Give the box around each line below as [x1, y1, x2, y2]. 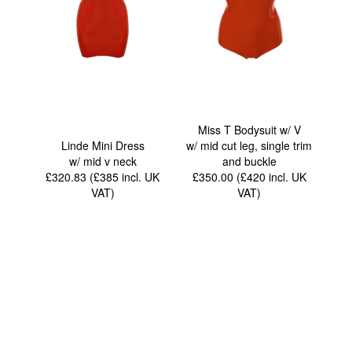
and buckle [222, 153, 277, 170]
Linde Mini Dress [60, 137, 145, 154]
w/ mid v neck [68, 153, 137, 170]
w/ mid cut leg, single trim [186, 137, 313, 154]
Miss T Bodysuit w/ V [197, 122, 301, 138]
